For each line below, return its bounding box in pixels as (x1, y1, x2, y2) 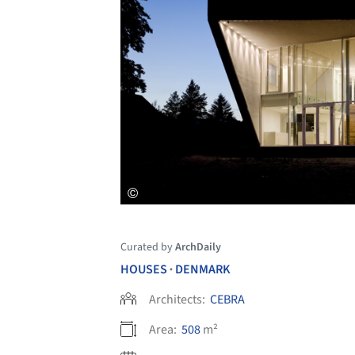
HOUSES (120, 260, 167, 278)
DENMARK (175, 260, 231, 278)
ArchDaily (175, 239, 221, 255)
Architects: (149, 290, 208, 308)
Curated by (120, 239, 175, 255)
